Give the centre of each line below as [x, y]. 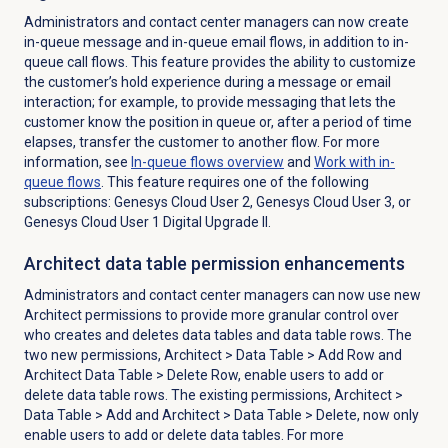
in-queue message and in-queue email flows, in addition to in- [216, 41]
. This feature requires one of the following [234, 181]
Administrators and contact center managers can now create [216, 21]
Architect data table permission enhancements [214, 263]
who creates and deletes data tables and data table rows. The [217, 334]
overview [253, 161]
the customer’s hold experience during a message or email [207, 81]
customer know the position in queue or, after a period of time [217, 121]
